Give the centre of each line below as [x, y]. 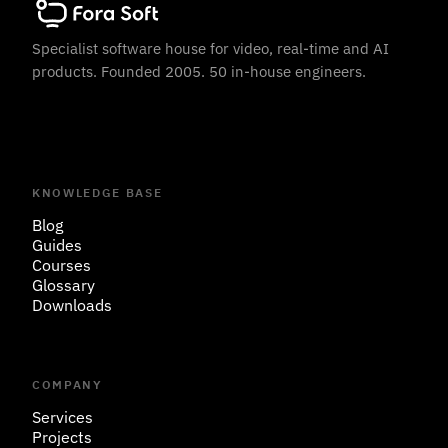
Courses [61, 265]
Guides [57, 245]
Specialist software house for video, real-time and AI [210, 48]
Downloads [72, 305]
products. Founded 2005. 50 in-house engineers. [199, 71]
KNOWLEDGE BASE [97, 192]
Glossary [63, 285]
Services [62, 417]
